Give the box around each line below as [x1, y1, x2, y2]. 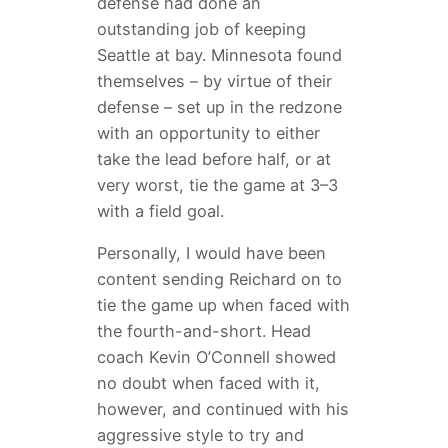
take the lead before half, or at [96, 148, 331, 169]
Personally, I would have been [96, 243, 326, 264]
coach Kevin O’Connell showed [96, 347, 336, 368]
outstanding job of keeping [96, 18, 306, 39]
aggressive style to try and [96, 425, 304, 446]
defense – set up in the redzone [96, 96, 342, 117]
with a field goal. [96, 200, 224, 221]
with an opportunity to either [96, 122, 320, 143]
